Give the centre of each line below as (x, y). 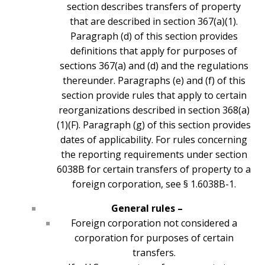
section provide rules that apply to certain (154, 96)
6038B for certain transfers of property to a (154, 169)
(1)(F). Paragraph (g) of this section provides (154, 125)
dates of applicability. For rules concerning (154, 140)
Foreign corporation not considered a (154, 223)
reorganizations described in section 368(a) (154, 110)
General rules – (147, 209)
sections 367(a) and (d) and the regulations (154, 66)
